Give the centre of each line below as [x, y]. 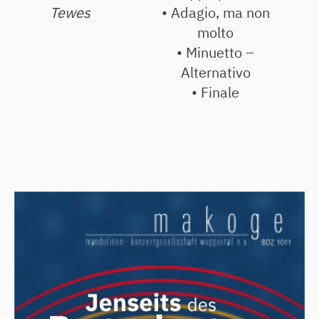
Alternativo [215, 72]
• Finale [215, 92]
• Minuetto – [215, 52]
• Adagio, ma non [215, 12]
